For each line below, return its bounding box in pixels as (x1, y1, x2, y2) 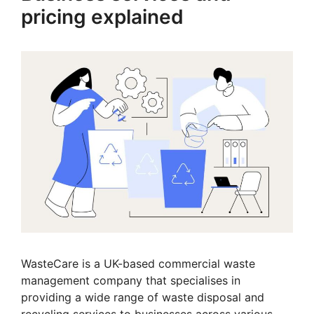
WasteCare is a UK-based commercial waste (21, 256, 255, 271)
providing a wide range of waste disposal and (21, 289, 264, 304)
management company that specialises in (21, 273, 240, 287)
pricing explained (21, 5, 184, 29)
